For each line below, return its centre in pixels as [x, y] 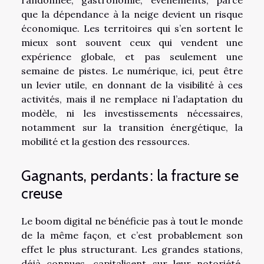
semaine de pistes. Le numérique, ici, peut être [132, 70]
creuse [42, 194]
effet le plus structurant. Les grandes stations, [132, 250]
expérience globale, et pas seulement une [132, 56]
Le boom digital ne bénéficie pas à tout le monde [132, 221]
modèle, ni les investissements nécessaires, [132, 113]
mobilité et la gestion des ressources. [105, 141]
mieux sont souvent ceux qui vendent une [132, 42]
